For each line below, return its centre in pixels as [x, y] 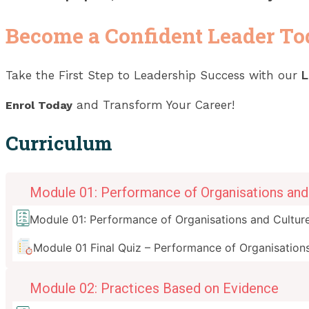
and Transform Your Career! [153, 105]
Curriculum [59, 143]
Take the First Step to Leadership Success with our [153, 76]
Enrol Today [39, 106]
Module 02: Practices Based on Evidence [154, 289]
